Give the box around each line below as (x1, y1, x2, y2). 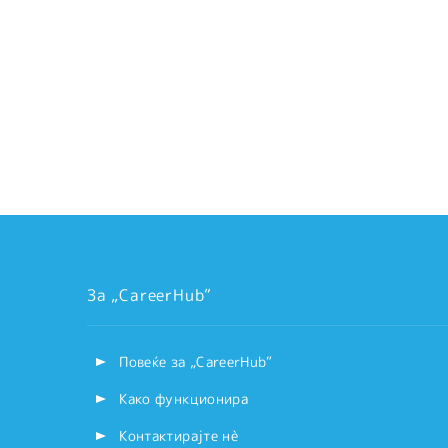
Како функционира (119, 389, 248, 408)
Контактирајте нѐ (119, 426, 238, 445)
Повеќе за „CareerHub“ (119, 352, 273, 371)
